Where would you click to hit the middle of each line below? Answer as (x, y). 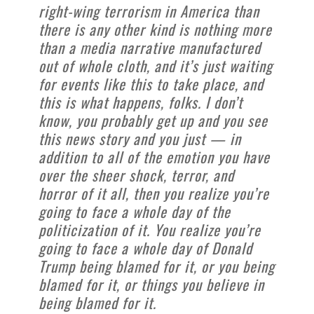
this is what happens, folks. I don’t (141, 102)
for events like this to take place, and (151, 83)
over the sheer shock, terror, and (136, 175)
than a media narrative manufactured (150, 47)
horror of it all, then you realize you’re (154, 193)
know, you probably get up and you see (153, 120)
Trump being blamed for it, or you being (157, 266)
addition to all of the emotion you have (154, 156)
